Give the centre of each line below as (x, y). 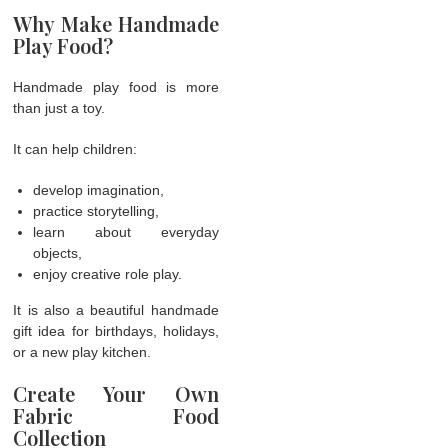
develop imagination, (99, 189)
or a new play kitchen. (82, 351)
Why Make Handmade (116, 23)
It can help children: (75, 148)
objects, (58, 252)
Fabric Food (116, 415)
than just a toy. (59, 107)
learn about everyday (126, 231)
